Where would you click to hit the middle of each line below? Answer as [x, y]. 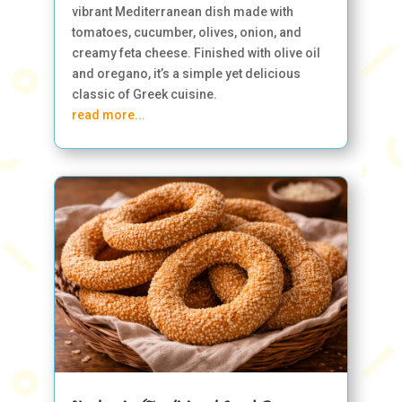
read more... [108, 114]
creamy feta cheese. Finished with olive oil [196, 52]
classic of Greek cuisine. [144, 94]
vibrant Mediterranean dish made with [182, 11]
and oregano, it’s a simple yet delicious [186, 73]
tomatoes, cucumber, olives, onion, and [186, 32]
